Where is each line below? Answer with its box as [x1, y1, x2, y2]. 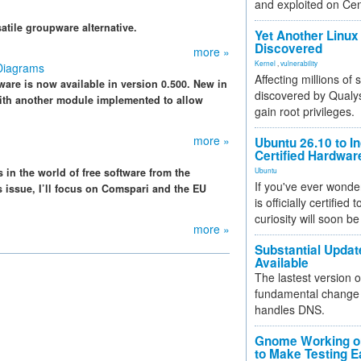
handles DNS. [255, 301, 325, 317]
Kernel [255, 58, 276, 68]
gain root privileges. [255, 103, 355, 119]
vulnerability [280, 58, 317, 68]
